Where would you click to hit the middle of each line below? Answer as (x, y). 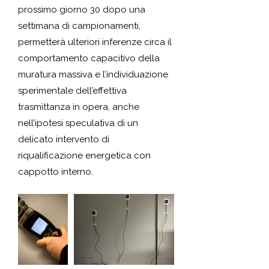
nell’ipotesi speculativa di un (78, 123)
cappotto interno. (56, 172)
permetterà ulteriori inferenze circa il (95, 42)
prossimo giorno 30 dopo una (82, 10)
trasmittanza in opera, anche (79, 107)
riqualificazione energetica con (84, 156)
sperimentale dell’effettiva (72, 91)
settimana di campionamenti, (79, 26)
